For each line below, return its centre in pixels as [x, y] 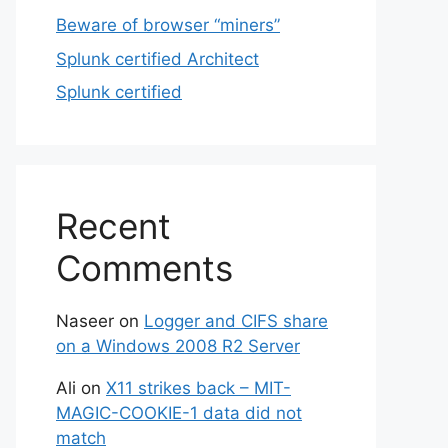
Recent [113, 226]
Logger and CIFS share [236, 321]
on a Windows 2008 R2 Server [178, 346]
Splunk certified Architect [157, 58]
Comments [144, 268]
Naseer [85, 321]
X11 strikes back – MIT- [198, 388]
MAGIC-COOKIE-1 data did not [179, 413]
